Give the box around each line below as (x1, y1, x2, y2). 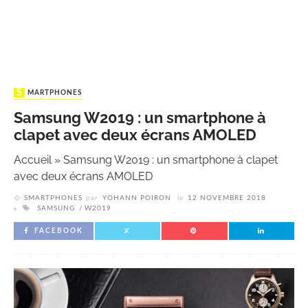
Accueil (14, 153, 52, 167)
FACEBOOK (34, 228, 83, 235)
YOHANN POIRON (102, 195, 171, 202)
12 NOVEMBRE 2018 (188, 195, 266, 202)
